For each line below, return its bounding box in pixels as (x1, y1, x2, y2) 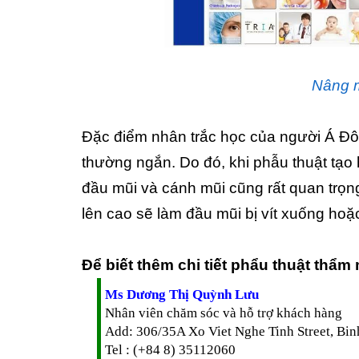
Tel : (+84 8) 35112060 (105, 341, 236, 357)
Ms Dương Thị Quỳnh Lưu (105, 286, 262, 302)
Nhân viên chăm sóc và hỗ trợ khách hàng (105, 305, 342, 321)
